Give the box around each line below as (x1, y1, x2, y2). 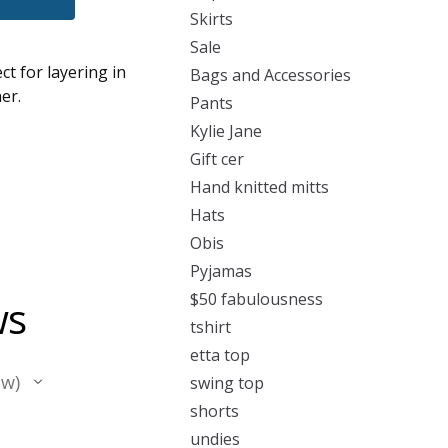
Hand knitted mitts (190, 176, 329, 198)
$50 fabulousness (190, 288, 323, 310)
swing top (190, 372, 264, 394)
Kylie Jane (190, 120, 262, 142)
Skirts (190, 8, 233, 30)
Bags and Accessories (190, 64, 351, 86)
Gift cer (190, 148, 244, 170)
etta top (190, 344, 250, 366)
